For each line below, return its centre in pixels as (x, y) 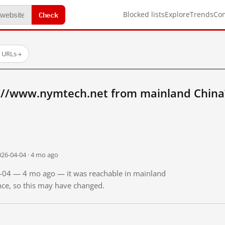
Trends (202, 14)
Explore (177, 14)
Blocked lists (144, 14)
